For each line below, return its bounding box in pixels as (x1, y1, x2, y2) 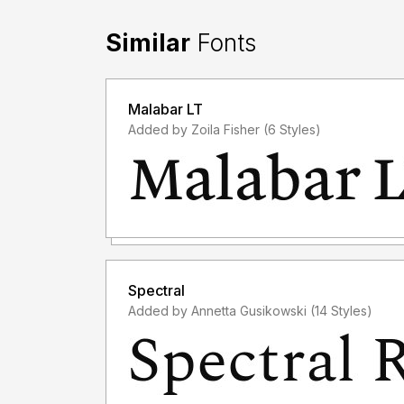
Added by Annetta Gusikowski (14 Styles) (310, 302, 372, 318)
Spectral (128, 280, 185, 299)
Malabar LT (128, 99, 203, 118)
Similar (106, 28, 190, 57)
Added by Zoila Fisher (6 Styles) (263, 121, 321, 137)
